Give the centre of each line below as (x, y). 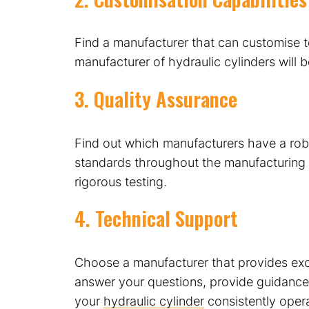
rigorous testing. (120, 181)
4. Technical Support (156, 218)
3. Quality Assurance (156, 99)
